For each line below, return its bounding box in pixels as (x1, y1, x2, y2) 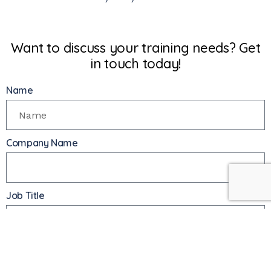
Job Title (6, 189, 45, 202)
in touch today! (90, 55, 181, 73)
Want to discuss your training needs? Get (10, 39, 261, 57)
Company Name (6, 137, 78, 149)
